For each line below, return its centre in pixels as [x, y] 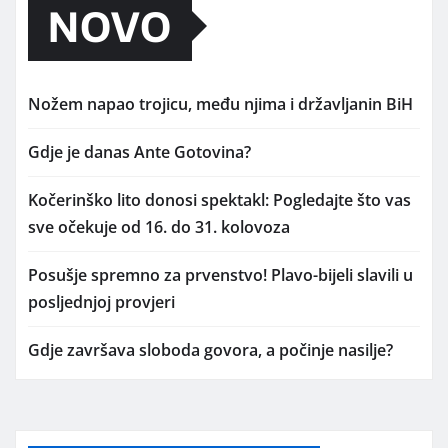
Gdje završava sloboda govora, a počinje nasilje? [210, 349]
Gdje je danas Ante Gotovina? [139, 151]
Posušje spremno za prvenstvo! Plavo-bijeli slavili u [220, 274]
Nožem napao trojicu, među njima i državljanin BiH [220, 103]
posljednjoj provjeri [101, 301]
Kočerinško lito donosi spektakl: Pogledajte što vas [219, 199]
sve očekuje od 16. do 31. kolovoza [159, 226]
